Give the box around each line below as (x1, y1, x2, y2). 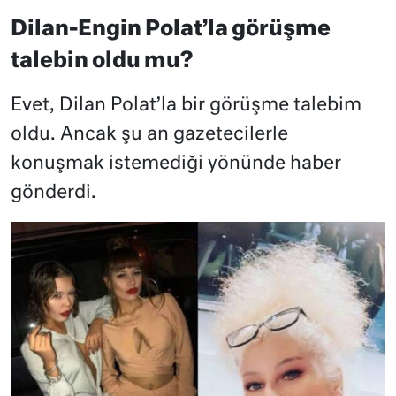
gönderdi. (11, 184, 96, 203)
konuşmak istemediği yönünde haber (11, 155, 341, 174)
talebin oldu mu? (11, 50, 193, 72)
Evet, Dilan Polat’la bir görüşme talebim (11, 96, 362, 116)
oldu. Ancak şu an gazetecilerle (11, 126, 288, 145)
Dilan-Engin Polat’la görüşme (11, 19, 331, 41)
